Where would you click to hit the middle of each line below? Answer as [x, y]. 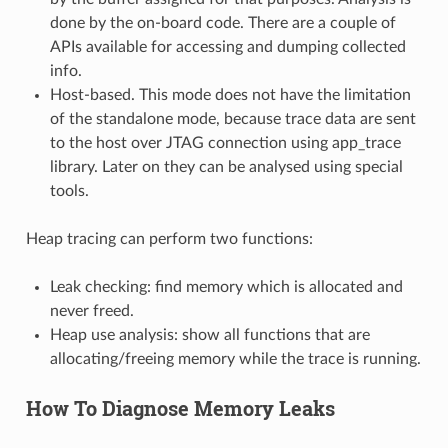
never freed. [91, 310]
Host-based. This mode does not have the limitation [230, 94]
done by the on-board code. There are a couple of [222, 22]
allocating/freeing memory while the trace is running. [235, 358]
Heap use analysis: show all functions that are [209, 334]
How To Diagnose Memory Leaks [180, 407]
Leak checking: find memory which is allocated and [226, 286]
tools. [69, 190]
